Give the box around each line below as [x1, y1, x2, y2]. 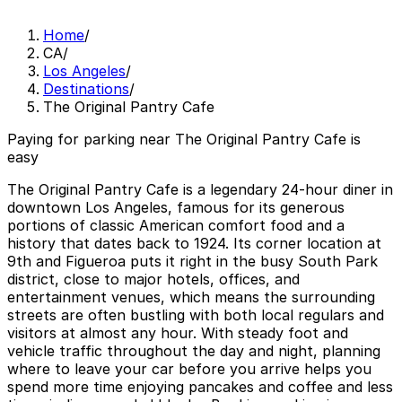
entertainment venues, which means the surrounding [7, 288, 375, 307]
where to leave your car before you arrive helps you [7, 360, 371, 379]
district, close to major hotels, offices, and [7, 270, 300, 289]
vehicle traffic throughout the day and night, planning [7, 342, 380, 361]
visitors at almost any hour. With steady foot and [7, 324, 348, 343]
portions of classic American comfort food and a [7, 216, 345, 235]
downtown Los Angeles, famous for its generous [7, 198, 345, 217]
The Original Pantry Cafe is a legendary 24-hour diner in [7, 180, 393, 199]
